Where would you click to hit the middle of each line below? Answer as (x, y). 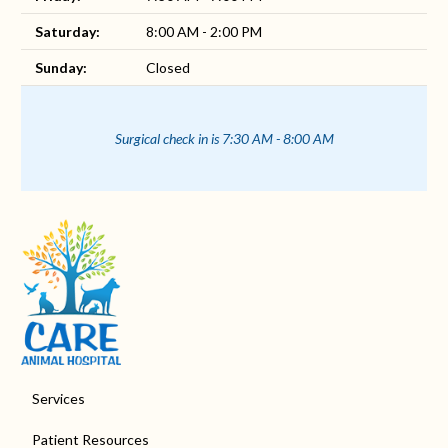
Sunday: (61, 68)
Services (58, 399)
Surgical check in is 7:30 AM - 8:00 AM (224, 139)
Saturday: (67, 32)
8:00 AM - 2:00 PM (204, 32)
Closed (168, 68)
